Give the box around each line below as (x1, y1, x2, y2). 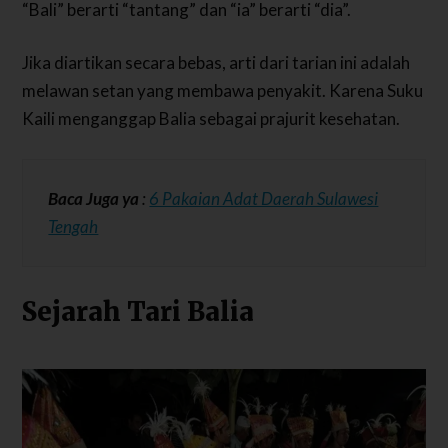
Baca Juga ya (48, 187, 140, 209)
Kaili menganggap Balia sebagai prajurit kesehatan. (22, 108, 401, 130)
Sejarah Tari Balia (22, 295, 255, 328)
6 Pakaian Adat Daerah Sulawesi (149, 187, 379, 209)
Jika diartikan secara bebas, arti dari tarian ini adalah (22, 52, 411, 74)
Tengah (48, 215, 99, 237)
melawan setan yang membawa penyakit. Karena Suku (22, 80, 424, 102)
